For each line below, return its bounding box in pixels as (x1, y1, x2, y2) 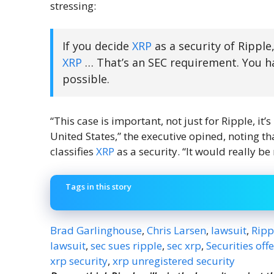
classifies (50, 144, 96, 158)
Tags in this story (65, 180, 131, 192)
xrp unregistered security (113, 254, 235, 268)
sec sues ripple (91, 239, 162, 253)
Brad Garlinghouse (50, 223, 142, 237)
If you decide (62, 39, 132, 53)
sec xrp (167, 239, 201, 253)
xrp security (50, 254, 108, 268)
